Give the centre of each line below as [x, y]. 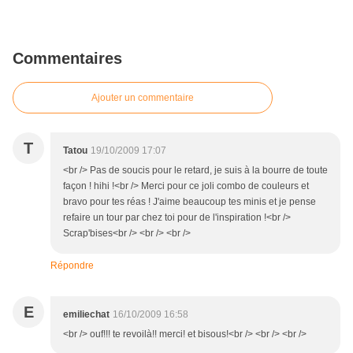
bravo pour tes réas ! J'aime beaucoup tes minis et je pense [190, 202]
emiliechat [86, 315]
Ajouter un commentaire [143, 98]
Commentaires [67, 59]
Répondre [72, 266]
